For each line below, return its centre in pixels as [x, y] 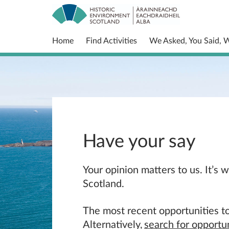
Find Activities [111, 40]
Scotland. [105, 183]
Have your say [139, 140]
